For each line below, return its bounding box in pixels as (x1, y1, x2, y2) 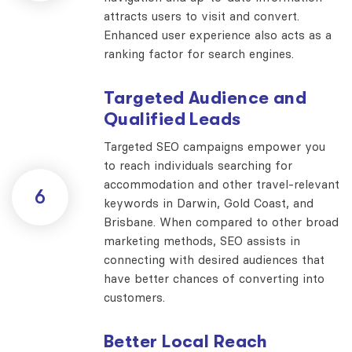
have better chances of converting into (104, 270, 324, 286)
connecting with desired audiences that (104, 251, 324, 267)
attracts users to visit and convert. (104, 8, 299, 24)
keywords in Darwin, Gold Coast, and (104, 195, 313, 211)
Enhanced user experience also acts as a (104, 27, 332, 42)
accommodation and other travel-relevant (104, 176, 339, 192)
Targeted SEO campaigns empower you (104, 138, 325, 154)
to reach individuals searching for (104, 157, 292, 173)
